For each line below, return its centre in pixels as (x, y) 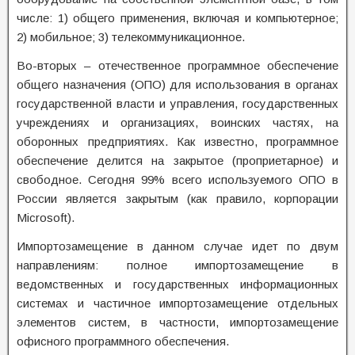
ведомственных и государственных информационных (177, 284)
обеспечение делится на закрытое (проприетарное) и (177, 160)
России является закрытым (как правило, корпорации (177, 198)
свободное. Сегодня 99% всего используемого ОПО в (177, 179)
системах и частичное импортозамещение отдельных (177, 303)
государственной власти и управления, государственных (177, 103)
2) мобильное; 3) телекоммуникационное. (131, 37)
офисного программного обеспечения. (123, 341)
